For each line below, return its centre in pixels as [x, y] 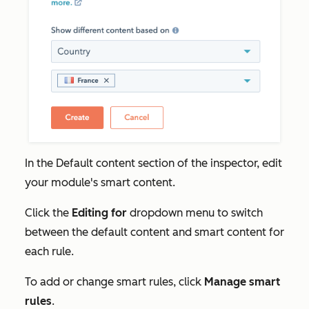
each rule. [49, 251]
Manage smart [242, 281]
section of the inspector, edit [210, 163]
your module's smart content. [101, 182]
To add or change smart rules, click [114, 281]
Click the [48, 212]
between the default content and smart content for [154, 232]
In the [40, 163]
